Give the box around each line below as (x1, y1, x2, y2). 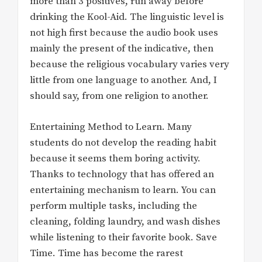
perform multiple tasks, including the (30, 199, 197, 212)
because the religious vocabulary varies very (30, 58, 229, 71)
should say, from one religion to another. (30, 89, 209, 103)
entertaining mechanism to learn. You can (30, 183, 216, 196)
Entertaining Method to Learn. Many (30, 120, 192, 133)
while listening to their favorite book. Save (30, 230, 217, 244)
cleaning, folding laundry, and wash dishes (30, 215, 220, 228)
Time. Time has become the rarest (30, 246, 183, 260)
